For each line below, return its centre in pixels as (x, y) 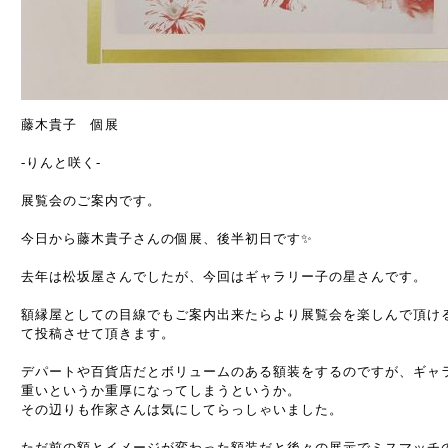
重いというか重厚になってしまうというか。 (161, 390)
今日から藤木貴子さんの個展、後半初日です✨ (167, 238)
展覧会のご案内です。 (91, 200)
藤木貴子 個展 (70, 124)
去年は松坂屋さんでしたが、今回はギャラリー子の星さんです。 (224, 276)
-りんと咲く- (61, 162)
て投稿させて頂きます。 (98, 333)
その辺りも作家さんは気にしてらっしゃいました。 (182, 409)
